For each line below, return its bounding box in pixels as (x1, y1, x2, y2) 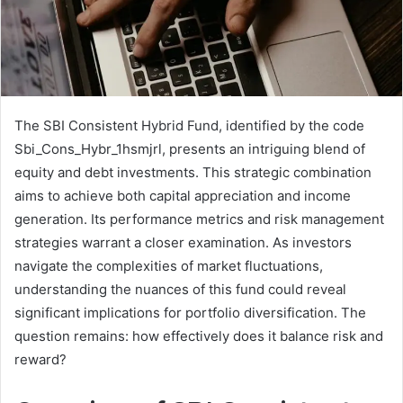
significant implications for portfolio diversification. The (14, 304, 366, 322)
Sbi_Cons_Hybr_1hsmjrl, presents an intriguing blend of (14, 140, 365, 158)
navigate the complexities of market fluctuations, (14, 257, 323, 275)
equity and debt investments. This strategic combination (14, 164, 372, 182)
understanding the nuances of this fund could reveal (14, 281, 346, 299)
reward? (14, 351, 67, 369)
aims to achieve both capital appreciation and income (14, 187, 351, 205)
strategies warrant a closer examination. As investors (14, 234, 352, 252)
